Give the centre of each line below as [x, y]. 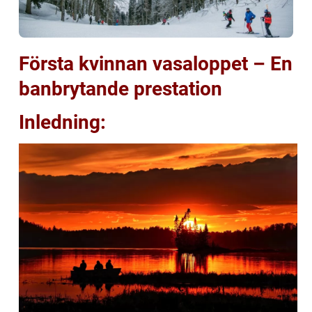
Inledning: [62, 122]
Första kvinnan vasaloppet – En [156, 63]
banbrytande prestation [120, 88]
